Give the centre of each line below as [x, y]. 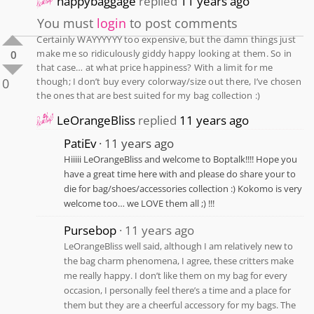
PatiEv [80, 144]
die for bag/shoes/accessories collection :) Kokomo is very [183, 189]
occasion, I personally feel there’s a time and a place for [178, 291]
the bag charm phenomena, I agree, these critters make [179, 261]
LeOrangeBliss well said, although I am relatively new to [179, 246]
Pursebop [90, 231]
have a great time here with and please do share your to [180, 174]
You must [67, 23]
